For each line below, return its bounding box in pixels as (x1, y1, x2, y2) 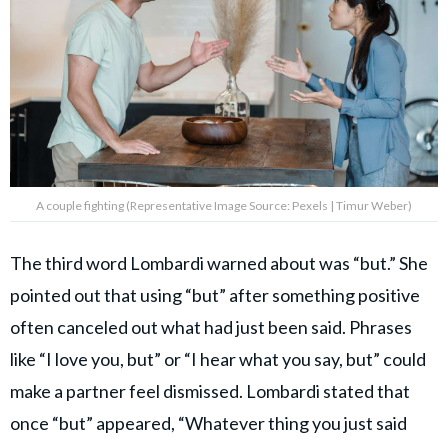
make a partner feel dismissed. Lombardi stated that (10, 379, 410, 402)
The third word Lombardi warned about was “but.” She (10, 251, 428, 274)
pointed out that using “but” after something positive (10, 283, 420, 306)
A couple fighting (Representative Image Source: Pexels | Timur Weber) (36, 197, 412, 213)
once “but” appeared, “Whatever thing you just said (10, 411, 407, 434)
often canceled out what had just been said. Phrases (10, 315, 412, 338)
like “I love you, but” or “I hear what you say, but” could (10, 347, 426, 370)
